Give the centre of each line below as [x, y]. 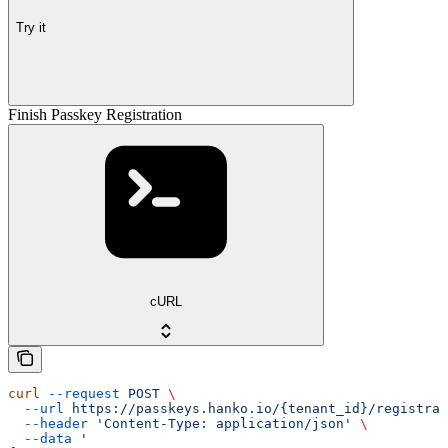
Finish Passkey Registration [95, 115]
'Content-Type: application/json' [220, 424]
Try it [31, 27]
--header [48, 424]
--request [80, 394]
